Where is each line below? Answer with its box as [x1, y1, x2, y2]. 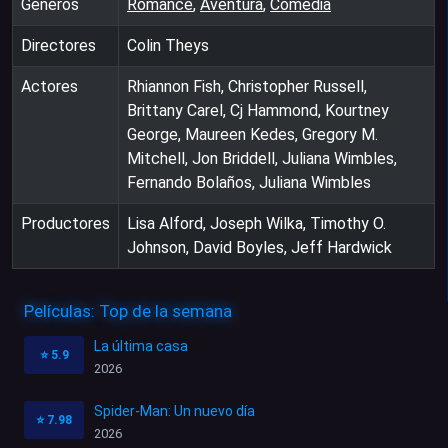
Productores [21, 213, 110, 233]
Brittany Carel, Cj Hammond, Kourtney [127, 100, 389, 120]
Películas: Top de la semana [24, 300, 232, 321]
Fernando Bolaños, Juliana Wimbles [127, 172, 371, 192]
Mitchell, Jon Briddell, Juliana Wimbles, [127, 148, 397, 168]
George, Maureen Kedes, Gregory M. [127, 124, 378, 144]
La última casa [94, 337, 188, 354]
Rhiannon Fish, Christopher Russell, [127, 76, 367, 96]
